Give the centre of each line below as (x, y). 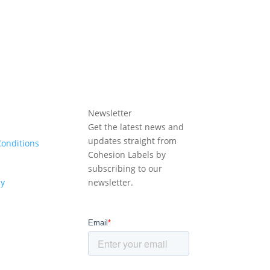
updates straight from (132, 141)
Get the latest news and (136, 127)
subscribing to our (125, 169)
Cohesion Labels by (127, 155)
